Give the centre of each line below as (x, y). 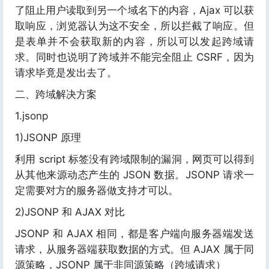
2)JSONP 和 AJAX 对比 (70, 212)
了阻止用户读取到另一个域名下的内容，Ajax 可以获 (134, 10)
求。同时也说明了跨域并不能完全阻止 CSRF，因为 (134, 57)
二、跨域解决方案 (56, 94)
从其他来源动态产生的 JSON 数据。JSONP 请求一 (134, 175)
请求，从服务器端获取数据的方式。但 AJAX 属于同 (134, 249)
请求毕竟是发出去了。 (66, 73)
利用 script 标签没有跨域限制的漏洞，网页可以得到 (134, 159)
